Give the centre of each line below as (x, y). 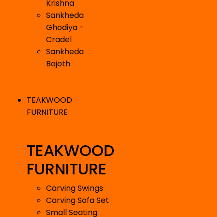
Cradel (59, 40)
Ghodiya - (65, 28)
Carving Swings (75, 188)
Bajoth (58, 64)
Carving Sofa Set (77, 201)
